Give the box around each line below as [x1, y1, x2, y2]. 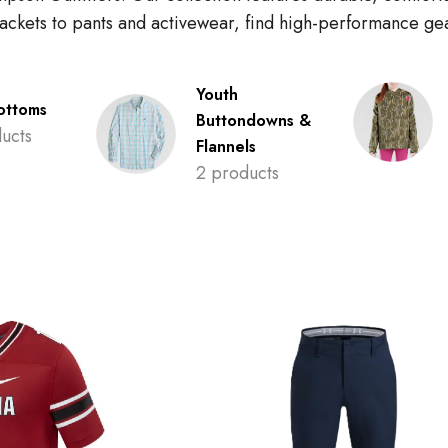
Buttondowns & [196, 109, 311, 132]
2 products [196, 160, 279, 186]
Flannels [196, 135, 256, 158]
